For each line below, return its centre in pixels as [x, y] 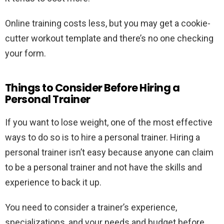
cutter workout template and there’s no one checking [109, 38]
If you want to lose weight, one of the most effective [109, 122]
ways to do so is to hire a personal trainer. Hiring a [102, 137]
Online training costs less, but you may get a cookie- [108, 23]
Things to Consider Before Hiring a [92, 88]
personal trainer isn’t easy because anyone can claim [109, 152]
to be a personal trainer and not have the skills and [103, 167]
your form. [25, 53]
